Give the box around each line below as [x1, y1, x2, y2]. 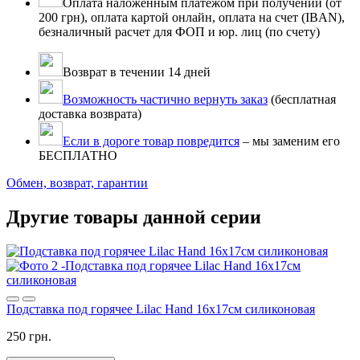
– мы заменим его [239, 134, 340, 149]
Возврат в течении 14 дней [63, 65, 211, 80]
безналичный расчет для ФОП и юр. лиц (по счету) [39, 25, 320, 39]
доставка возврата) [39, 107, 141, 121]
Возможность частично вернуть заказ [63, 92, 268, 107]
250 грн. [6, 329, 51, 344]
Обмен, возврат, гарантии [6, 176, 148, 190]
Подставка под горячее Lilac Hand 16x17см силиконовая [6, 302, 315, 317]
